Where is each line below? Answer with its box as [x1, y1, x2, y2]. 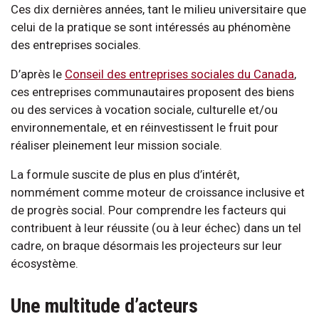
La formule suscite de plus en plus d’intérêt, [11, 167, 239, 182]
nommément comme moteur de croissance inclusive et [11, 184, 305, 199]
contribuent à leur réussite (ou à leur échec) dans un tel [11, 220, 301, 235]
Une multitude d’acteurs [11, 293, 198, 318]
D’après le [11, 66, 65, 81]
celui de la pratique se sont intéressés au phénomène [11, 19, 291, 34]
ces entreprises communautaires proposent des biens [11, 84, 294, 99]
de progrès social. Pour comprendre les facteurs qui [11, 202, 286, 217]
